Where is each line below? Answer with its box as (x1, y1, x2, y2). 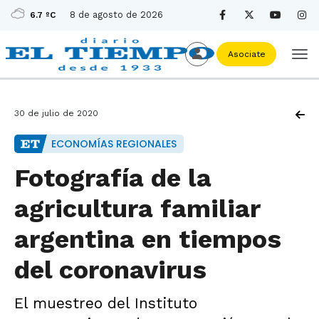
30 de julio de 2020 (14, 108, 98, 118)
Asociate (224, 49, 268, 59)
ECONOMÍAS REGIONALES (51, 137, 177, 151)
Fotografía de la (14, 163, 211, 193)
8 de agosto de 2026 (70, 9, 163, 20)
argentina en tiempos (14, 224, 281, 254)
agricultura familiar (14, 194, 260, 224)
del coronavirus (14, 255, 206, 285)
